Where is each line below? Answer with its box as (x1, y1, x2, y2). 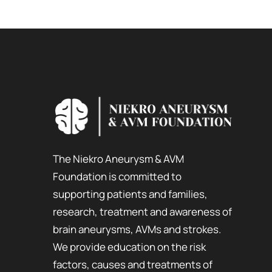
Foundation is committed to (53, 169, 182, 183)
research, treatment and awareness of (53, 204, 232, 219)
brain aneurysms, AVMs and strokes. (53, 222, 221, 236)
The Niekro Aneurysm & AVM (53, 151, 184, 166)
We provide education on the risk (53, 239, 206, 254)
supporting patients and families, (53, 186, 208, 201)
